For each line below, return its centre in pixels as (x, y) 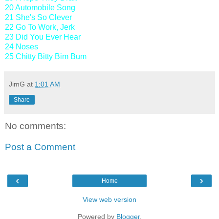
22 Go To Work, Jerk (40, 27)
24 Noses (22, 46)
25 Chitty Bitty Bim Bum (46, 56)
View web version (109, 199)
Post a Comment (40, 147)
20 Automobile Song (40, 7)
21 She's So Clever (38, 17)
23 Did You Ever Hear (43, 37)
